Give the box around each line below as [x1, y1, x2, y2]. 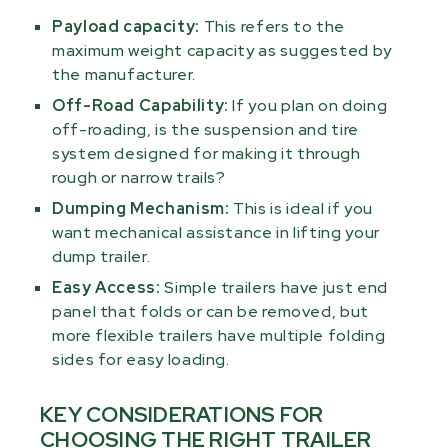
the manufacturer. [52, 64, 196, 86]
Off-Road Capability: [52, 95, 233, 117]
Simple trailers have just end [164, 277, 388, 299]
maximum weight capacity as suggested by [52, 40, 392, 62]
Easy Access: [52, 277, 165, 299]
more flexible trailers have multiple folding [52, 325, 386, 347]
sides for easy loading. [52, 349, 230, 371]
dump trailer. [52, 246, 151, 268]
